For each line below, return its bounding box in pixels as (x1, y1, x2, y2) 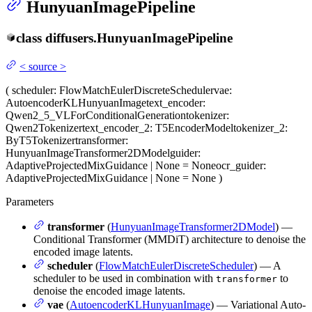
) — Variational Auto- (210, 298, 306, 311)
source (29, 60, 57, 72)
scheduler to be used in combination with (33, 272, 216, 284)
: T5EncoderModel (150, 121, 233, 134)
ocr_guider (216, 159, 263, 171)
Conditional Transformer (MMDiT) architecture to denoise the (33, 233, 306, 245)
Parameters (6, 195, 54, 208)
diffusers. (45, 31, 97, 46)
